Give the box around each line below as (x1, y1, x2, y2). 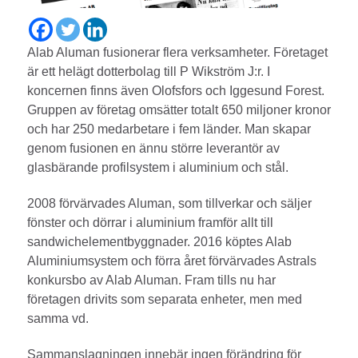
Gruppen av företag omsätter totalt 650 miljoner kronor (27, 103, 331, 117)
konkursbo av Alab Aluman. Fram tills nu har (27, 273, 276, 287)
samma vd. (27, 312, 89, 325)
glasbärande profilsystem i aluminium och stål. (27, 161, 288, 175)
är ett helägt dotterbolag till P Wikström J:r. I (27, 65, 270, 79)
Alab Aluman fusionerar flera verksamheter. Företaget (27, 46, 328, 60)
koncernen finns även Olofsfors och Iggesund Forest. (27, 84, 324, 98)
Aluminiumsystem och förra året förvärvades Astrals (27, 254, 316, 268)
